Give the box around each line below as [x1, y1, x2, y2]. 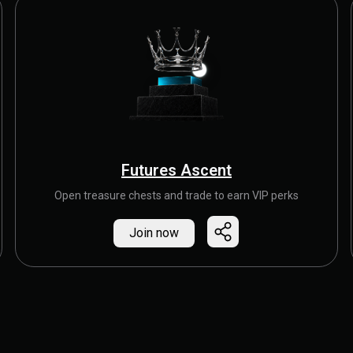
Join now [129, 225, 180, 240]
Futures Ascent [121, 161, 232, 180]
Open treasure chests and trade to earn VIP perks [54, 189, 299, 202]
